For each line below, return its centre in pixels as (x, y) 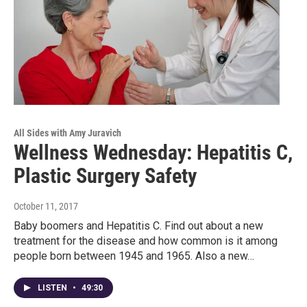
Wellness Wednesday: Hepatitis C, (153, 153)
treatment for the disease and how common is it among (146, 241)
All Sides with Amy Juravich (67, 133)
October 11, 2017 (46, 207)
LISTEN (53, 288)
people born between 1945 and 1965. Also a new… (134, 256)
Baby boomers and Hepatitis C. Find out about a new (138, 226)
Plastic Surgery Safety (105, 176)
